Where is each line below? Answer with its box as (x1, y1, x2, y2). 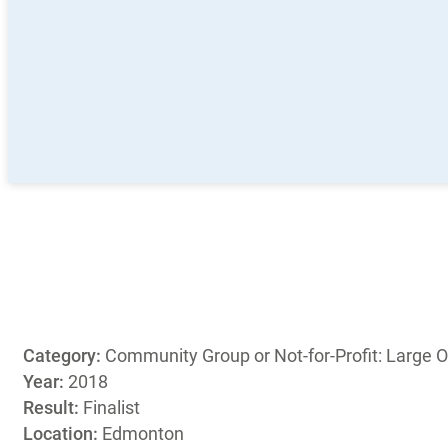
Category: (23, 345, 105, 366)
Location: (23, 423, 102, 444)
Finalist (83, 397, 140, 418)
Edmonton (102, 423, 184, 444)
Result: (23, 397, 83, 418)
